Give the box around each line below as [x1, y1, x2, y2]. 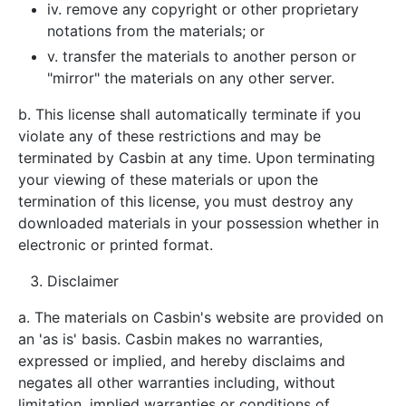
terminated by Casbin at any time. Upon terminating [18, 149, 375, 167]
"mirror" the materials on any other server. [47, 69, 334, 87]
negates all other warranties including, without [18, 373, 335, 391]
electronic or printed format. [18, 236, 213, 254]
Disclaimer [47, 272, 119, 290]
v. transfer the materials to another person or [47, 47, 356, 65]
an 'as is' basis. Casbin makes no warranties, [18, 330, 323, 348]
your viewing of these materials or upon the [18, 170, 318, 188]
